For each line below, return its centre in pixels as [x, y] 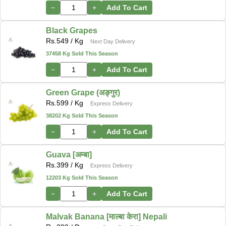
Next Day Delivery [113, 42]
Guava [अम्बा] [69, 155]
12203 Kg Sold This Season [82, 178]
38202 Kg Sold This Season [82, 116]
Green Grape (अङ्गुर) [83, 93]
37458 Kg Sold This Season [82, 54]
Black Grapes [72, 31]
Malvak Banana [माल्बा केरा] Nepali [106, 217]
